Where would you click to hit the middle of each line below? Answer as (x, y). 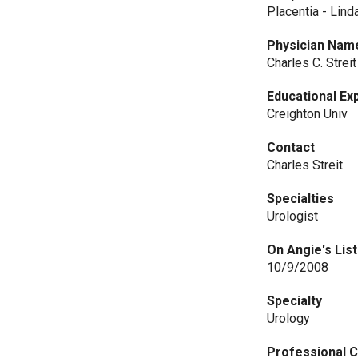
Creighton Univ (308, 114)
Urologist (293, 216)
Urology (289, 318)
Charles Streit (305, 165)
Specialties (301, 199)
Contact (291, 147)
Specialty (295, 301)
